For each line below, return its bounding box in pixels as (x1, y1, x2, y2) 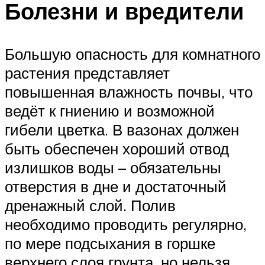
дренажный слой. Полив (5, 196, 176, 215)
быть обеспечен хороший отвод (5, 139, 229, 159)
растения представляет (5, 63, 170, 83)
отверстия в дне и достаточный (5, 177, 227, 196)
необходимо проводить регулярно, (5, 215, 247, 234)
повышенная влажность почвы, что (5, 82, 253, 102)
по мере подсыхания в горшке (5, 234, 215, 253)
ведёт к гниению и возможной (5, 101, 215, 121)
